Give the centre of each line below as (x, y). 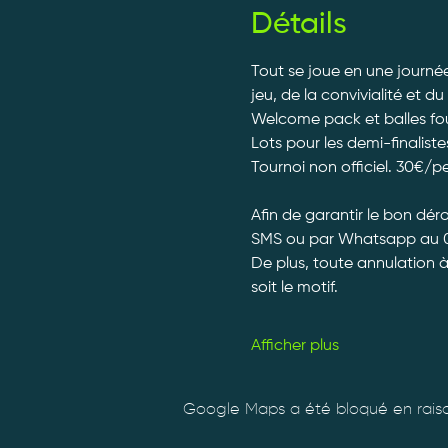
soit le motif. (294, 287)
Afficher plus (294, 345)
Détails (298, 24)
